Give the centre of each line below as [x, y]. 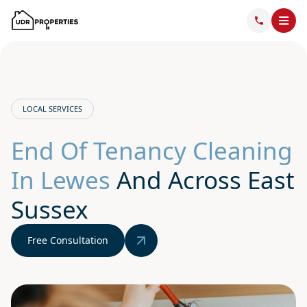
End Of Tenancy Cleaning [152, 150]
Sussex [50, 209]
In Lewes [61, 180]
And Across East [202, 180]
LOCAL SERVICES [52, 109]
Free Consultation [68, 240]
